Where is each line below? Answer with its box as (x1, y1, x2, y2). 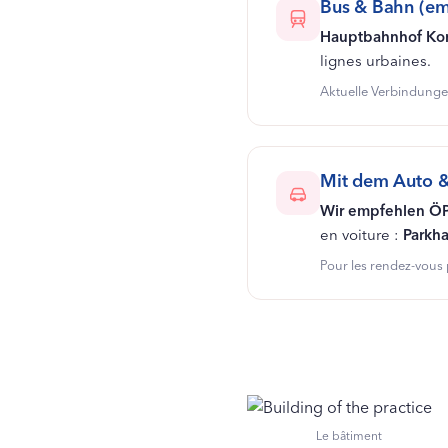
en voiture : (319, 225, 403, 245)
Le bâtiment (315, 428, 382, 444)
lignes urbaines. (319, 51, 431, 71)
